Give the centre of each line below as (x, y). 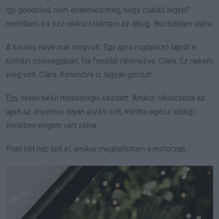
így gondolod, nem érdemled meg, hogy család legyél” (98, 10)
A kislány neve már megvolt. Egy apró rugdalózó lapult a (101, 47)
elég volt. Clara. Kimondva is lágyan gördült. (79, 74)
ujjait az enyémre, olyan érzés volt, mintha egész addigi (100, 111)
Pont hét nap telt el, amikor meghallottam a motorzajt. (96, 149)
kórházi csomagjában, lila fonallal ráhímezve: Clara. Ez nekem (109, 61)
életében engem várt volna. (52, 125)
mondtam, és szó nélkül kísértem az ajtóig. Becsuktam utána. (109, 23)
